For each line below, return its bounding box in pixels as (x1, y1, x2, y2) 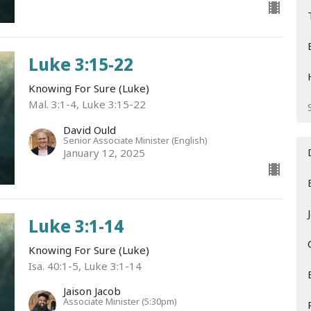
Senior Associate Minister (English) (62, 133, 208, 146)
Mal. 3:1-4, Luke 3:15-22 (28, 97, 146, 112)
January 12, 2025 (62, 145, 145, 160)
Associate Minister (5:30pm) (62, 295, 177, 308)
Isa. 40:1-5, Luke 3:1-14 (28, 258, 142, 273)
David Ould (62, 122, 116, 137)
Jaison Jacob (62, 284, 121, 299)
